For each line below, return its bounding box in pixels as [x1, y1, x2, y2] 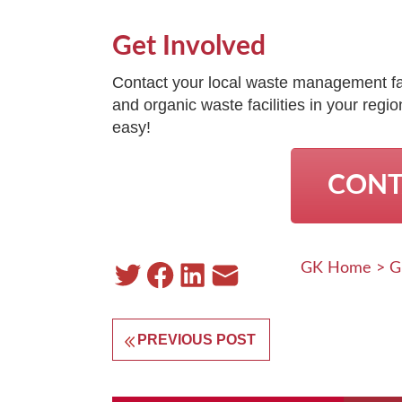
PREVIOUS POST [137, 331, 257, 347]
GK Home [300, 259, 371, 276]
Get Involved [112, 32, 267, 60]
